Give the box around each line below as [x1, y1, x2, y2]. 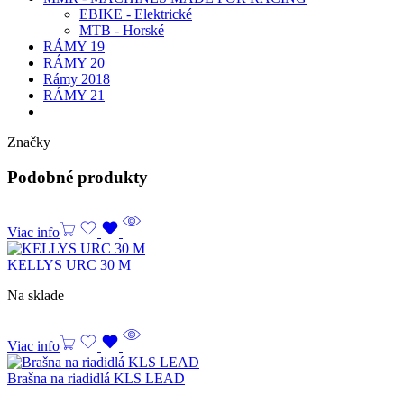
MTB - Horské [79, 23, 164, 39]
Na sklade [7, 287, 64, 303]
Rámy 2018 [43, 71, 110, 87]
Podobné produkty [7, 167, 148, 187]
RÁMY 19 [43, 39, 105, 55]
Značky [7, 134, 50, 151]
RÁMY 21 [43, 87, 105, 104]
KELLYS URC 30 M [7, 256, 131, 272]
